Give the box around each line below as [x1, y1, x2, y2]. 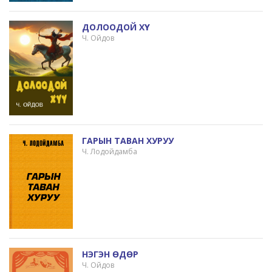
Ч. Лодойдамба [81, 146, 137, 157]
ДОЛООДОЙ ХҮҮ [81, 21, 144, 33]
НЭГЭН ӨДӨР [81, 248, 138, 260]
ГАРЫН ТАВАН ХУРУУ [81, 135, 174, 147]
